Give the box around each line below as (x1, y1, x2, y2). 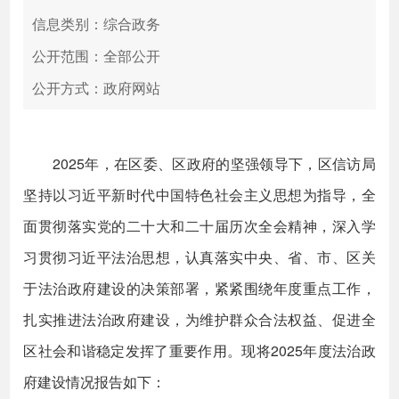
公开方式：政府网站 (32, 77, 161, 98)
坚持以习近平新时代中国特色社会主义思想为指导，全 (23, 184, 376, 205)
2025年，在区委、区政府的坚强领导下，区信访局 (23, 153, 376, 174)
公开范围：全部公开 (32, 45, 161, 66)
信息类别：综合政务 (32, 13, 161, 34)
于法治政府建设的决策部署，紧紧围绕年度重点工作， (23, 278, 376, 298)
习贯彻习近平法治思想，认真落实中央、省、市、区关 (23, 247, 376, 267)
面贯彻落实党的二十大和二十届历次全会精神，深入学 (23, 216, 376, 236)
